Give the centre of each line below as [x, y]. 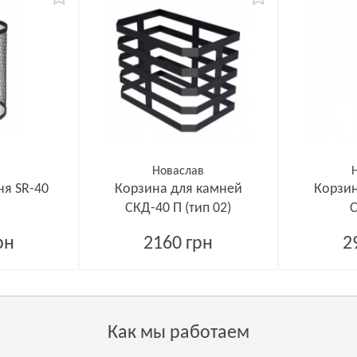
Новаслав [178, 171]
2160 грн [178, 244]
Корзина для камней [178, 189]
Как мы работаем [178, 333]
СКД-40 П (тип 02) [178, 208]
